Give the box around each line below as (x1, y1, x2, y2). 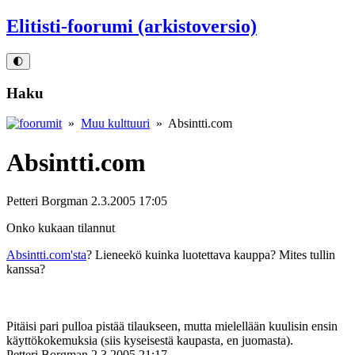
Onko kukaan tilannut (6, 221, 115, 235)
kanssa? (6, 262, 45, 277)
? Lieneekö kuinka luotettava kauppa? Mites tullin (86, 248, 335, 262)
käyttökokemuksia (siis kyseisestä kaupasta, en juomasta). (6, 334, 293, 348)
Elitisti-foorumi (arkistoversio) (6, 15, 257, 36)
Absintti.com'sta (6, 248, 86, 262)
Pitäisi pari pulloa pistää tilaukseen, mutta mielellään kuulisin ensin (6, 319, 338, 334)
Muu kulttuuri (81, 116, 150, 131)
